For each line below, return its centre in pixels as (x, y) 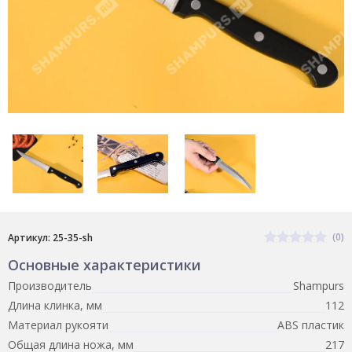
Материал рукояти (58, 324)
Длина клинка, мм (55, 305)
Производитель (50, 285)
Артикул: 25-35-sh (50, 237)
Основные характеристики (104, 264)
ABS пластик (311, 324)
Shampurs (319, 285)
